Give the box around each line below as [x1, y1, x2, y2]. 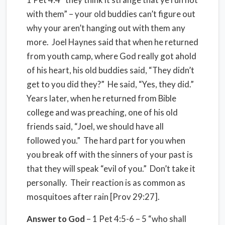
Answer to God [27, 213, 85, 224]
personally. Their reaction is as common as [27, 177, 185, 188]
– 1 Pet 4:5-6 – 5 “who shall [85, 213, 186, 224]
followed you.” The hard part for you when [27, 135, 185, 146]
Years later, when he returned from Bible [27, 93, 176, 103]
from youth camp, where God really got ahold [27, 51, 196, 61]
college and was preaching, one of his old [27, 107, 178, 118]
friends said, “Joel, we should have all [27, 121, 164, 132]
